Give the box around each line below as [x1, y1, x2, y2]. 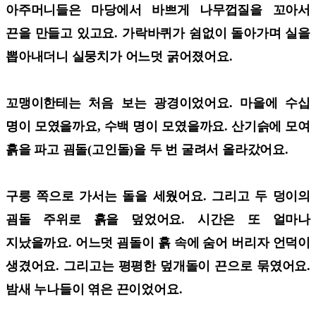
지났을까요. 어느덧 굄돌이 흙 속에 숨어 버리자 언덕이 [6, 235, 310, 250]
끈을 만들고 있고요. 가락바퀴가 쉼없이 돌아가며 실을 [6, 25, 310, 40]
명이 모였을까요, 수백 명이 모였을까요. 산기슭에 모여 [6, 119, 310, 133]
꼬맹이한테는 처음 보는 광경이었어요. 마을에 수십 [6, 95, 310, 110]
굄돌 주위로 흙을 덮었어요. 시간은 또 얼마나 [6, 212, 310, 226]
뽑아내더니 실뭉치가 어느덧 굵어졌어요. [6, 49, 236, 63]
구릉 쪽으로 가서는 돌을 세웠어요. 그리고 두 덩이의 [6, 188, 310, 203]
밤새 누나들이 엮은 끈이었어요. [6, 281, 186, 296]
